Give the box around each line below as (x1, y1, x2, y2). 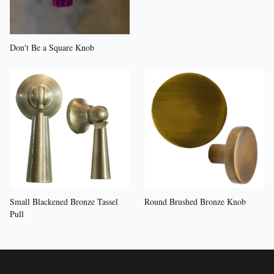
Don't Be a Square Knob (10, 41, 94, 53)
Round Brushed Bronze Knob (144, 195, 246, 207)
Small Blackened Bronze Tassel (10, 195, 118, 207)
